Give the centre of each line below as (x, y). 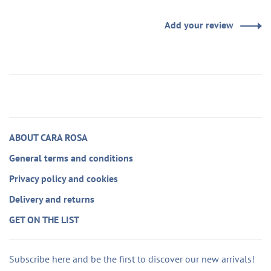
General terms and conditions (71, 158)
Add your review (199, 24)
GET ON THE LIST (44, 219)
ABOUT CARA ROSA (48, 137)
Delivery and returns (52, 199)
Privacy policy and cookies (64, 178)
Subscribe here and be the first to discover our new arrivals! (132, 259)
